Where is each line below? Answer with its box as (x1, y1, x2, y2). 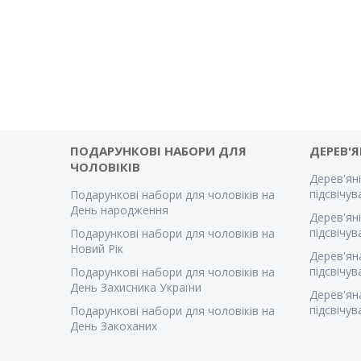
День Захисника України (70, 280, 202, 296)
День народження (70, 202, 169, 218)
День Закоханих (70, 318, 158, 334)
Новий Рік (70, 241, 124, 257)
